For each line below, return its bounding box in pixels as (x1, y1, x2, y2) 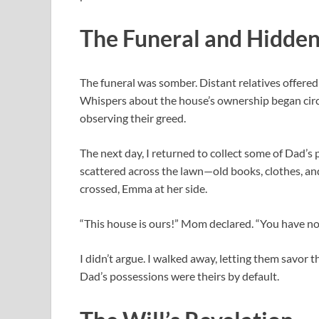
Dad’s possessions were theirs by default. (80, 269, 279, 283)
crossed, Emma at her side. (80, 182, 207, 196)
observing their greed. (80, 111, 186, 125)
